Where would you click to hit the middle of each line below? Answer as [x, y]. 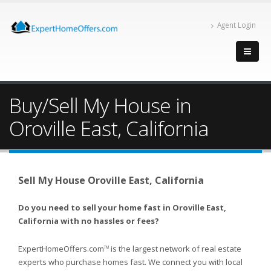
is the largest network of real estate [175, 249]
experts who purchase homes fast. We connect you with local [130, 262]
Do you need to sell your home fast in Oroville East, [122, 207]
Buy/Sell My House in [100, 105]
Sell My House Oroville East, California [111, 180]
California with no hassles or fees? [89, 221]
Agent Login [237, 25]
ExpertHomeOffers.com [61, 249]
